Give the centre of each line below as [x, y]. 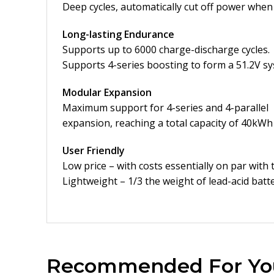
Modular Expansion [107, 92]
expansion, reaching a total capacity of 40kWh [168, 123]
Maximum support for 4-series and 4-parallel [165, 108]
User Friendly [94, 150]
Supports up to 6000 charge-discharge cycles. [166, 50]
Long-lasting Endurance [118, 34]
